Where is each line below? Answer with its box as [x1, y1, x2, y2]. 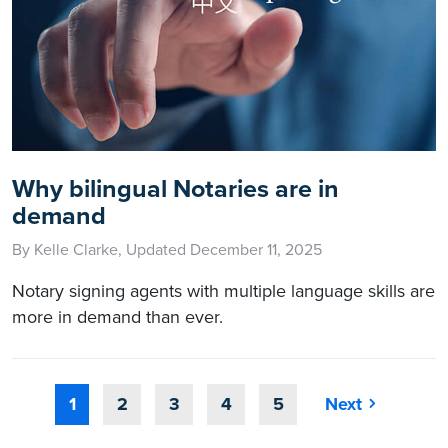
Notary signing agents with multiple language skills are [12, 279, 435, 302]
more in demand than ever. [12, 305, 223, 328]
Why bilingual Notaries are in [12, 173, 339, 204]
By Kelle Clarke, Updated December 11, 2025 [12, 239, 322, 260]
